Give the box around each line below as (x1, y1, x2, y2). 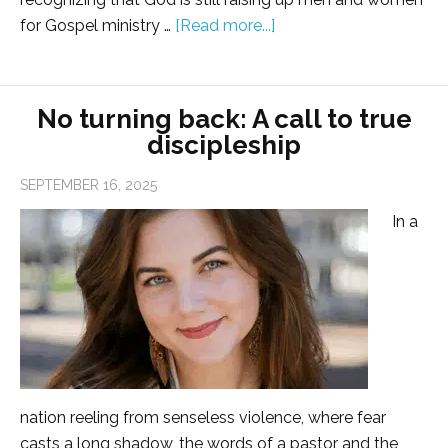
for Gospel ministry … (20, 16, 175, 36)
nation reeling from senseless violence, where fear (20, 408, 386, 428)
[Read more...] (175, 16, 275, 36)
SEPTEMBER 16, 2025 (20, 177, 157, 194)
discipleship (147, 130, 301, 161)
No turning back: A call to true (36, 104, 412, 135)
